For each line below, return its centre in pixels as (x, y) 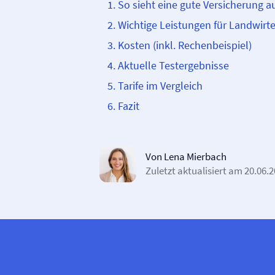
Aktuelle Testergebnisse (173, 65)
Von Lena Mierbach (186, 157)
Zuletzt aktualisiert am (195, 171)
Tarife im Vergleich (160, 86)
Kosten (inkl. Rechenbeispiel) (185, 45)
